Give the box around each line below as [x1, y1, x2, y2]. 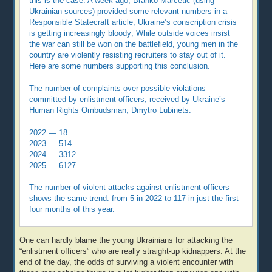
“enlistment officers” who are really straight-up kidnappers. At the [19, 246, 246, 256]
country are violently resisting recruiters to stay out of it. [29, 50, 226, 59]
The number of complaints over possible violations [29, 84, 206, 93]
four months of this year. [29, 205, 115, 214]
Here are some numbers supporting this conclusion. [29, 61, 211, 70]
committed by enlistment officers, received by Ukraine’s [29, 95, 226, 104]
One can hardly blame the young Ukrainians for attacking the [19, 236, 233, 245]
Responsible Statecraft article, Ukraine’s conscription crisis [29, 18, 237, 27]
